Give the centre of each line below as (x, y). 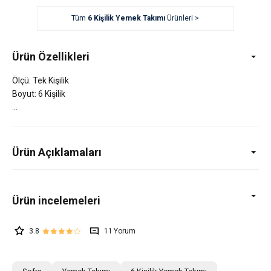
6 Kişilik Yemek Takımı (127, 18)
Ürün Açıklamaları (57, 152)
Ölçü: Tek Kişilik (41, 80)
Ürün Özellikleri (51, 56)
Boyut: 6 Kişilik (39, 93)
